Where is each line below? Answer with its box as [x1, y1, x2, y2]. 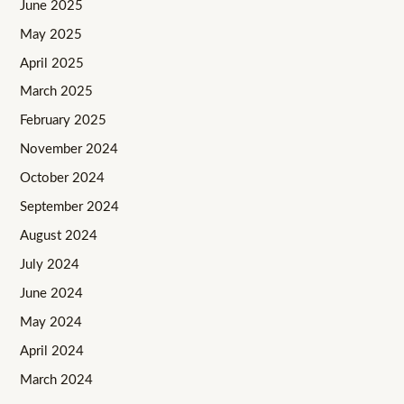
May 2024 [20, 315, 83, 329]
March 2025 [20, 85, 94, 99]
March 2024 [20, 372, 94, 387]
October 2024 [20, 171, 106, 186]
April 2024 [20, 344, 85, 358]
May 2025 [20, 27, 83, 41]
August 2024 [20, 229, 98, 243]
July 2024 [20, 258, 80, 272]
